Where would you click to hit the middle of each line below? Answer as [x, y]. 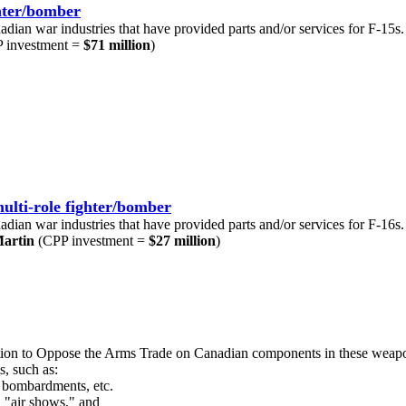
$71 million [117, 45]
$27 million [182, 241]
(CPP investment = [92, 241]
